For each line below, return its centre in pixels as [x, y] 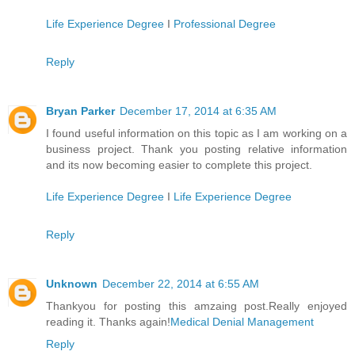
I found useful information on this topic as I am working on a [197, 134]
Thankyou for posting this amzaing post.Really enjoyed [197, 306]
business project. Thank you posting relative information [197, 149]
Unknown [72, 284]
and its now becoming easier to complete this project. [179, 165]
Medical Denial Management [242, 322]
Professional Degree [225, 24]
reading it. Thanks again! [108, 322]
